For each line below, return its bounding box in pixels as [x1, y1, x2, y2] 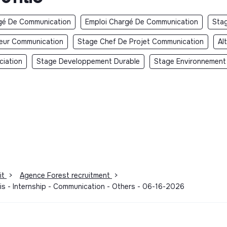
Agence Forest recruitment [20, 170, 112, 180]
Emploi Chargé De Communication [85, 17, 198, 26]
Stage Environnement [154, 56, 226, 66]
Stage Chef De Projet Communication [78, 36, 204, 46]
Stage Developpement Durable [36, 56, 140, 66]
